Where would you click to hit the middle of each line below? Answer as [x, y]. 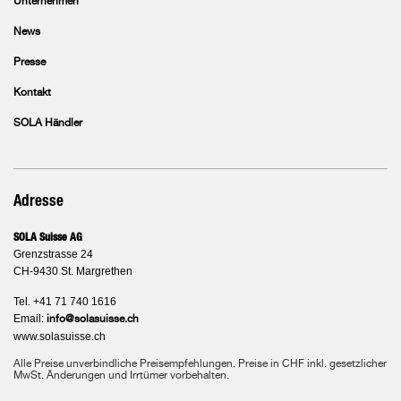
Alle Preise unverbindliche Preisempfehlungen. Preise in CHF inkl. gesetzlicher [200, 364]
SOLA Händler [48, 124]
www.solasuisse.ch [60, 337]
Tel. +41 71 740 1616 [65, 302]
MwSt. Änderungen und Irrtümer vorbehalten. [121, 376]
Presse [30, 63]
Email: [30, 319]
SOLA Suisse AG [48, 237]
